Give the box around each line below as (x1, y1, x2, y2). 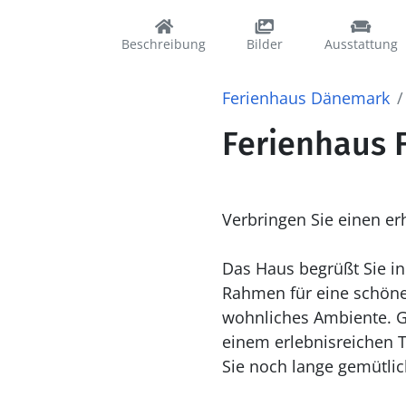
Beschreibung (121, 35, 206, 53)
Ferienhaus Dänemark (221, 87, 390, 109)
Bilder (246, 35, 284, 53)
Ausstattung (324, 35, 398, 53)
